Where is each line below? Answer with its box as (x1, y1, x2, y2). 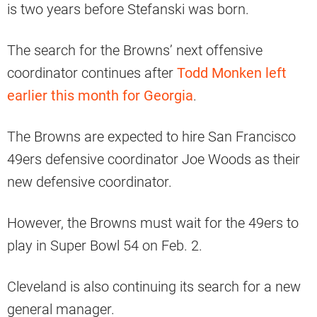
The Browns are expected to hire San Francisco (7, 128, 296, 146)
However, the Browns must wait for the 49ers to (7, 214, 299, 232)
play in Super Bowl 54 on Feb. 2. (7, 237, 202, 255)
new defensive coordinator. (7, 173, 172, 191)
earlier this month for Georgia (7, 87, 193, 105)
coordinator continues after (7, 64, 177, 82)
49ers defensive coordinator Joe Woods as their (7, 151, 300, 168)
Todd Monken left (177, 64, 287, 82)
